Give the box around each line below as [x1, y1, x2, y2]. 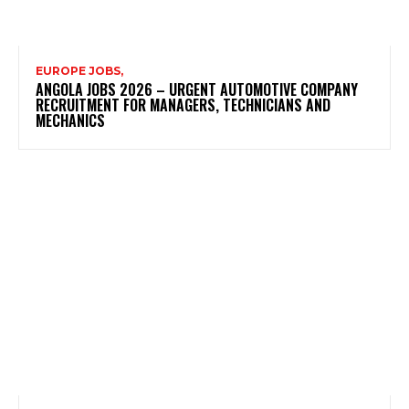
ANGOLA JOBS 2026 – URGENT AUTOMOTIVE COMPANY [36, 78, 358, 100]
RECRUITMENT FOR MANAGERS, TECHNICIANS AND [36, 93, 330, 116]
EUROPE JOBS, [36, 63, 123, 78]
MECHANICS [36, 109, 105, 131]
